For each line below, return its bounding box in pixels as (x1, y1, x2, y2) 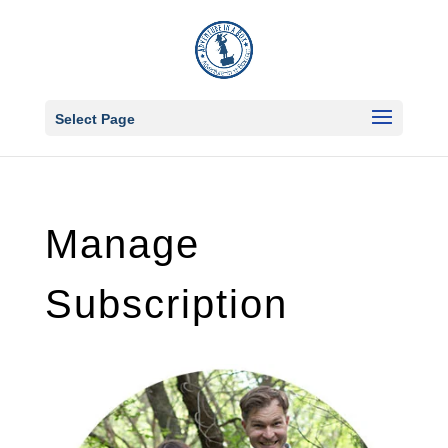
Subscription (44, 282, 288, 326)
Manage (44, 222, 200, 266)
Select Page (54, 111, 135, 127)
